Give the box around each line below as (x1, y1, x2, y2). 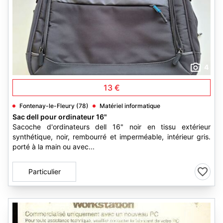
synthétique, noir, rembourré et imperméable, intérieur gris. (12, 132, 211, 141)
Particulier (28, 167, 61, 176)
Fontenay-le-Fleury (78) (19, 102, 89, 110)
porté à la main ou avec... (12, 142, 95, 151)
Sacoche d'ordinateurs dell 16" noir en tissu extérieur (12, 122, 211, 131)
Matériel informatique (100, 102, 160, 110)
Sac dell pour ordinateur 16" (12, 112, 107, 121)
